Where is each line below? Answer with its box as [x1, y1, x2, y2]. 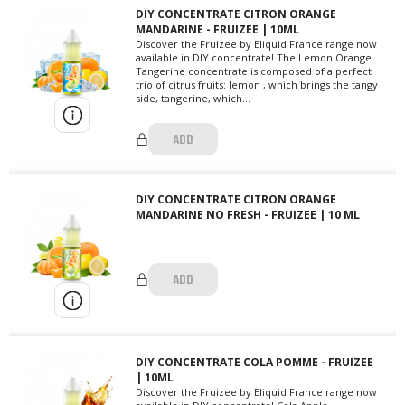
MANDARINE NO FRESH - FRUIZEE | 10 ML [136, 207, 360, 223]
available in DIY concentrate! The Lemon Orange [136, 51, 372, 65]
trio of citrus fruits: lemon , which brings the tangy [136, 78, 378, 92]
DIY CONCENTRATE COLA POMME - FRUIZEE [136, 354, 373, 371]
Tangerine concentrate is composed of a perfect [136, 64, 372, 79]
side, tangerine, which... [136, 91, 250, 106]
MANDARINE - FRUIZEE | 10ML [136, 22, 299, 38]
